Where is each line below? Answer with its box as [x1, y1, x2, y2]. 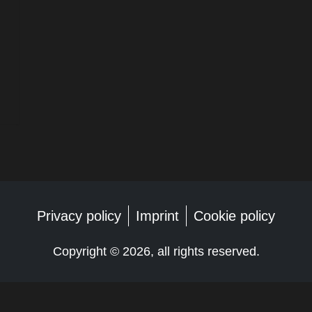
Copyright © [52, 244, 123, 259]
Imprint [136, 208, 179, 224]
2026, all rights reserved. [122, 244, 260, 259]
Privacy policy [37, 208, 121, 224]
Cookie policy [194, 208, 275, 224]
